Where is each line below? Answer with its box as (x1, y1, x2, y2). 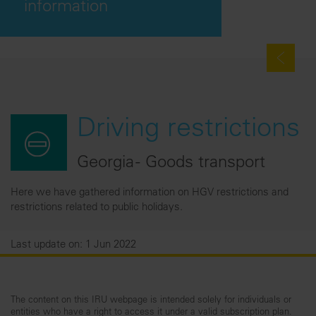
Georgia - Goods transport (77, 155, 265, 172)
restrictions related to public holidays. (11, 202, 183, 213)
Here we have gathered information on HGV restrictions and (11, 188, 288, 198)
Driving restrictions (77, 116, 300, 143)
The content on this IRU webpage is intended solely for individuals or (11, 296, 291, 305)
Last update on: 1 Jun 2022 (11, 240, 136, 250)
